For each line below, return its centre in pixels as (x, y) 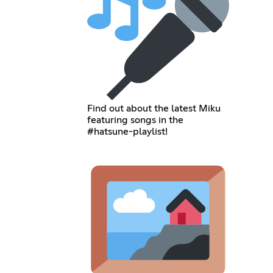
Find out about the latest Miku (154, 108)
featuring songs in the (136, 120)
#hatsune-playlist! (128, 131)
